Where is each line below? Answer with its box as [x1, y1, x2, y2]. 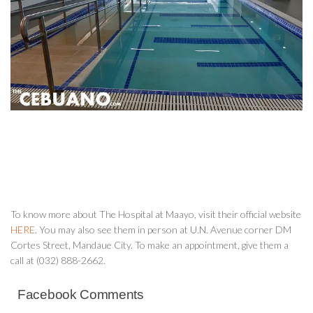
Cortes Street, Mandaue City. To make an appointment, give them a [10, 239, 289, 252]
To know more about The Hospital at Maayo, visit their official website [10, 208, 301, 221]
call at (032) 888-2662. [10, 254, 105, 267]
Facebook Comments [17, 286, 144, 302]
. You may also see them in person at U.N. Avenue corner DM [35, 224, 291, 236]
